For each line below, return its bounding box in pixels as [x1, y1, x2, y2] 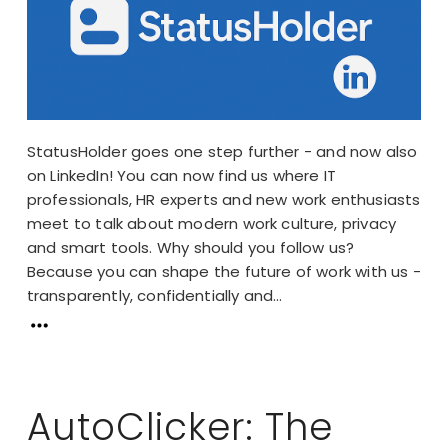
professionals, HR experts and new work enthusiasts [26, 189, 421, 211]
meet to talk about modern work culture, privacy [26, 213, 396, 235]
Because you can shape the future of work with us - [26, 261, 421, 283]
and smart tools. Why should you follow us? [26, 237, 355, 259]
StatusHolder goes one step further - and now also [26, 141, 418, 163]
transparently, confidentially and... [26, 285, 283, 307]
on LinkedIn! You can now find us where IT [26, 165, 337, 187]
